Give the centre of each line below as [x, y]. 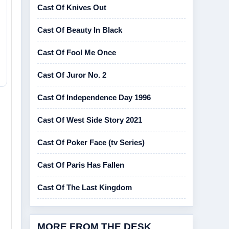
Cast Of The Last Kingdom [85, 187]
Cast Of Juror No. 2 [72, 75]
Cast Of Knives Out [72, 7]
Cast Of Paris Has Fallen [81, 165]
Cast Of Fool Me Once [77, 52]
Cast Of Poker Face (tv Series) [91, 142]
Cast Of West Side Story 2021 [90, 120]
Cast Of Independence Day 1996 [94, 97]
